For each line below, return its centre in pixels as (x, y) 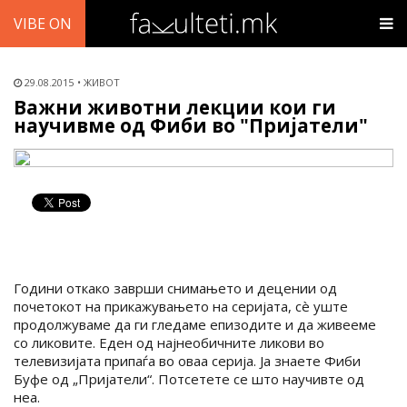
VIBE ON (43, 24)
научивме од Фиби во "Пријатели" (191, 125)
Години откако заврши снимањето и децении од (175, 288)
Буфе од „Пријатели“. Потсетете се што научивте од (189, 379)
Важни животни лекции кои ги (175, 107)
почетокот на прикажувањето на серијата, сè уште (181, 306)
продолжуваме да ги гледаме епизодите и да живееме (195, 324)
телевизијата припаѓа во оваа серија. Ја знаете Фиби (187, 361)
